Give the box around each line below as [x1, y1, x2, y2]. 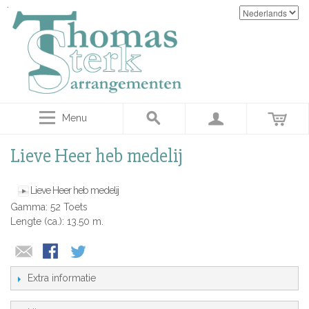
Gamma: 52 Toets [10, 201, 88, 213]
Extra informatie [28, 272, 96, 284]
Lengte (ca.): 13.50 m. [10, 216, 103, 228]
